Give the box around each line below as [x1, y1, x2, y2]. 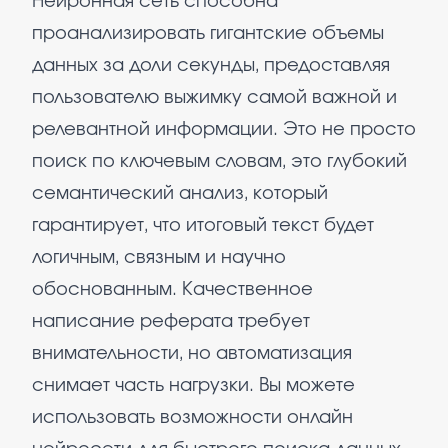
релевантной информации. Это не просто [32, 121, 416, 139]
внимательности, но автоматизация [32, 345, 352, 363]
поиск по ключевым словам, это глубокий [32, 153, 407, 171]
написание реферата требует [32, 313, 310, 331]
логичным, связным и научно [32, 249, 286, 267]
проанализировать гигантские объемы [32, 25, 384, 43]
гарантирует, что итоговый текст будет [32, 217, 374, 235]
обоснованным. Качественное [32, 281, 313, 299]
